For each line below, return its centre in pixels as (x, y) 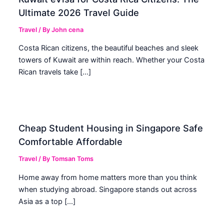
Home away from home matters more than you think (108, 177)
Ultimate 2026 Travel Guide (79, 12)
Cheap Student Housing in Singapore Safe (111, 128)
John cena (68, 29)
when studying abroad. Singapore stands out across (108, 189)
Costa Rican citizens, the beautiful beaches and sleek (109, 48)
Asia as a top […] (47, 201)
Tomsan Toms (73, 159)
